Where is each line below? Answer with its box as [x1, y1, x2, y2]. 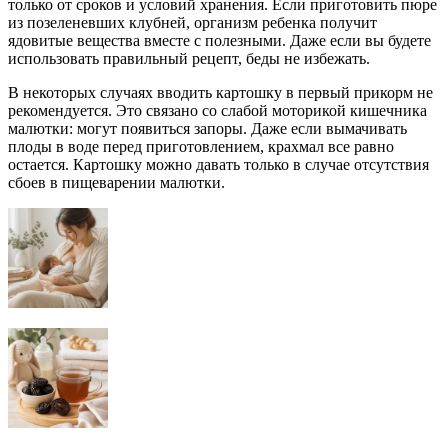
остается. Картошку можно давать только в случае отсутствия [8, 156, 429, 174]
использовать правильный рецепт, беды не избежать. [8, 50, 370, 68]
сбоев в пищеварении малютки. [8, 174, 225, 192]
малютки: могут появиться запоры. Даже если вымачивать [8, 120, 407, 138]
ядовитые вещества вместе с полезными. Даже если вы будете [8, 32, 431, 50]
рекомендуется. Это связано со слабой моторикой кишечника [8, 102, 427, 120]
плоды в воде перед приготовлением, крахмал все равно [8, 138, 394, 156]
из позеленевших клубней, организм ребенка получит [8, 14, 377, 32]
